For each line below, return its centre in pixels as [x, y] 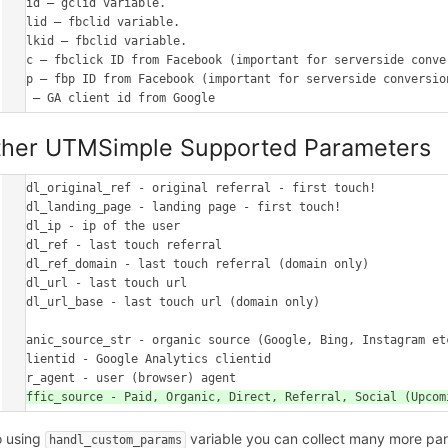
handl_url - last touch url [96, 282]
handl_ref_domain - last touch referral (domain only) [187, 263]
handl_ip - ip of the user [93, 225]
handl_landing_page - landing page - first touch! [173, 206]
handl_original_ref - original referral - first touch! [191, 187]
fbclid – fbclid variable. [93, 22]
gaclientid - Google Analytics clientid [138, 358]
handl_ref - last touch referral [114, 244]
